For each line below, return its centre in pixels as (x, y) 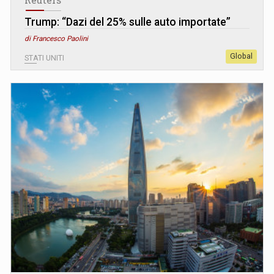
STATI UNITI (44, 58)
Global (241, 56)
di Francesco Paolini (56, 38)
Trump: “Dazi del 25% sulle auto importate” (128, 22)
